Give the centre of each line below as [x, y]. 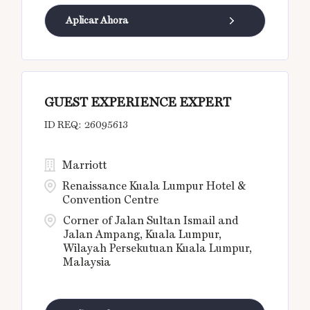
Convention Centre [111, 200]
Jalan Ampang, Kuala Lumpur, [143, 235]
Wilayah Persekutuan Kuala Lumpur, [158, 248]
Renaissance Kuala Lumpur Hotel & [154, 186]
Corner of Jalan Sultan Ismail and [151, 221]
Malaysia [87, 262]
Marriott [85, 165]
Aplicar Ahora [97, 20]
